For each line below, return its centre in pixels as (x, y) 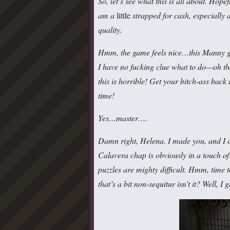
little (123, 15)
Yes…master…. (123, 118)
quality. (110, 29)
